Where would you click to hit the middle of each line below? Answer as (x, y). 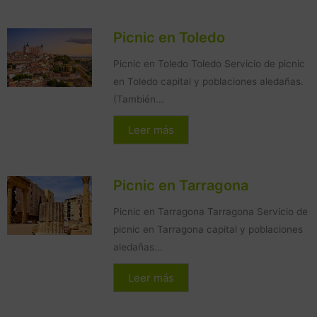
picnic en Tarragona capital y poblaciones (208, 230)
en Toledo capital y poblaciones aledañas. (208, 82)
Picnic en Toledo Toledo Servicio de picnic (209, 64)
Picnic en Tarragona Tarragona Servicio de (211, 212)
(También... (139, 99)
